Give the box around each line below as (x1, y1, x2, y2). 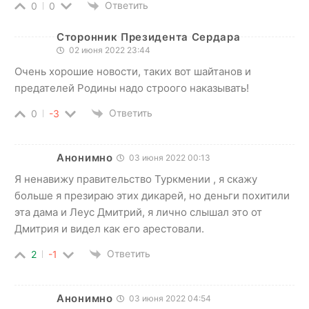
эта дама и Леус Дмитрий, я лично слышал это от (14, 205, 262, 219)
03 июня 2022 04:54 (126, 293, 211, 304)
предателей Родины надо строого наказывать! (14, 81, 249, 94)
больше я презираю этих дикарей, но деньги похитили (14, 188, 290, 202)
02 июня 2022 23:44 (67, 44, 150, 55)
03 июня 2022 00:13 (126, 152, 210, 163)
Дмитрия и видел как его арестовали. (14, 221, 204, 235)
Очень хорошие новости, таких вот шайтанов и (14, 64, 251, 78)
